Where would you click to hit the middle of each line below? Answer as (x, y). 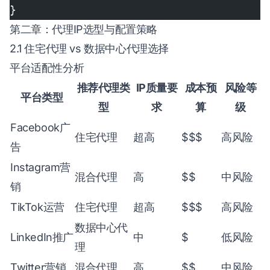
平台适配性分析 (47, 68)
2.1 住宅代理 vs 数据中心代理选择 (89, 49)
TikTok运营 (37, 207)
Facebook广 (40, 127)
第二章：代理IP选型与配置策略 (83, 29)
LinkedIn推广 (42, 237)
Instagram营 (40, 167)
